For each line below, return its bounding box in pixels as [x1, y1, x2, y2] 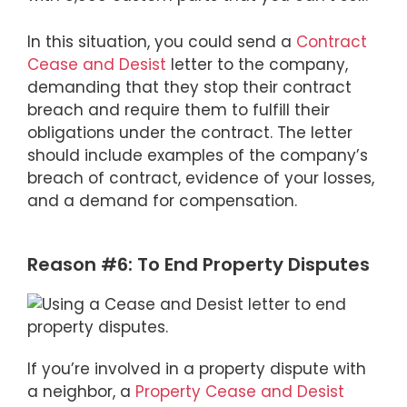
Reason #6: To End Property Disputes [27, 252, 370, 278]
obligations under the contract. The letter [27, 121, 352, 144]
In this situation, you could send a [27, 30, 296, 53]
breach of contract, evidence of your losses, [27, 166, 374, 189]
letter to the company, [166, 53, 348, 75]
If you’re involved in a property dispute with [27, 357, 366, 380]
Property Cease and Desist [135, 380, 344, 402]
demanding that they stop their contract [27, 75, 352, 98]
